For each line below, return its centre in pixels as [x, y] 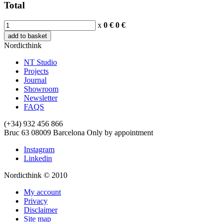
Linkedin [38, 159]
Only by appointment [120, 133]
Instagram [39, 150]
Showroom [41, 89]
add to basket [28, 36]
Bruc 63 [17, 133]
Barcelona [69, 133]
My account [42, 192]
